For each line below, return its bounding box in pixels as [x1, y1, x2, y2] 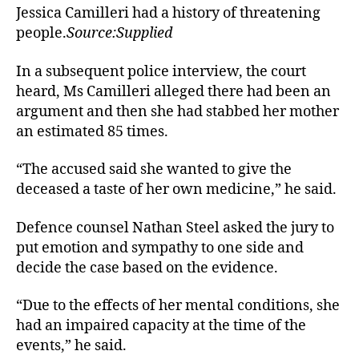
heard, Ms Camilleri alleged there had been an [16, 82, 331, 101]
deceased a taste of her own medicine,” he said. [16, 180, 337, 200]
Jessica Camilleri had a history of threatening [16, 4, 321, 23]
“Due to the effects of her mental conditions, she [16, 296, 340, 316]
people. [16, 24, 67, 43]
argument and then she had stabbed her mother [16, 102, 339, 121]
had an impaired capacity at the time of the [16, 317, 306, 336]
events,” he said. [16, 337, 127, 356]
